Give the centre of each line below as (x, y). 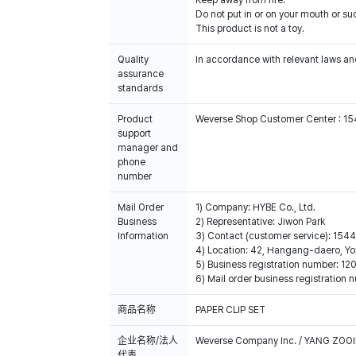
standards (140, 88)
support (134, 133)
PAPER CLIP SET (230, 310)
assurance (141, 74)
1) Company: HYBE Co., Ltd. (255, 207)
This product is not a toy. (250, 29)
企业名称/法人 (148, 341)
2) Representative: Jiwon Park (260, 222)
